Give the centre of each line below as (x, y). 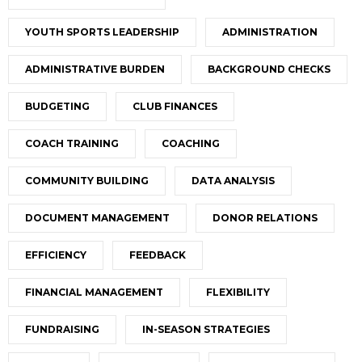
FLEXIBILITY (238, 293)
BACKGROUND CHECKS (269, 69)
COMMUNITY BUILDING (87, 181)
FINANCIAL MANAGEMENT (94, 293)
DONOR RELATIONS (265, 218)
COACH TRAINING (72, 144)
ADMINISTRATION (270, 32)
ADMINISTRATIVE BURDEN (95, 69)
